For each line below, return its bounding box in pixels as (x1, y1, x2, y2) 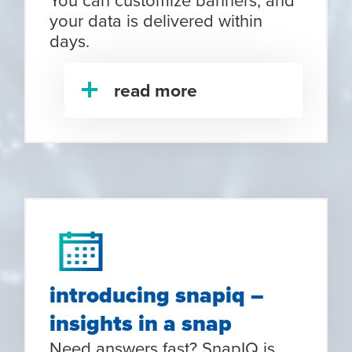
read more (114, 77, 198, 104)
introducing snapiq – (49, 279, 265, 312)
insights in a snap (49, 307, 233, 340)
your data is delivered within (49, 8, 263, 33)
